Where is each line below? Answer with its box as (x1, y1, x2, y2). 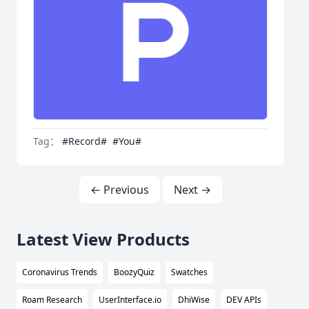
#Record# (62, 134, 107, 148)
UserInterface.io (99, 294, 161, 306)
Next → (173, 182, 211, 198)
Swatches (171, 266, 208, 279)
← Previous (90, 182, 149, 198)
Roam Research (22, 294, 82, 306)
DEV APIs (226, 294, 261, 306)
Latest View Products (17, 228, 190, 251)
